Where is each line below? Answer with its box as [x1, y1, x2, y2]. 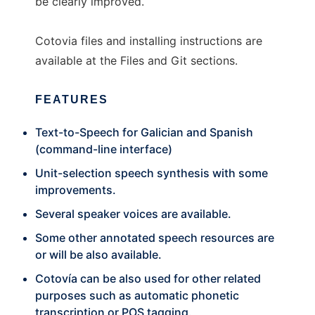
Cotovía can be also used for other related [35, 271, 261, 285]
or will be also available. [35, 247, 162, 262]
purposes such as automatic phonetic [35, 288, 239, 302]
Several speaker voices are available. [35, 207, 231, 221]
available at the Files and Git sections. [35, 53, 238, 67]
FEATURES [35, 94, 108, 105]
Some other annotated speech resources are [35, 231, 274, 245]
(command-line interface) [35, 142, 172, 156]
